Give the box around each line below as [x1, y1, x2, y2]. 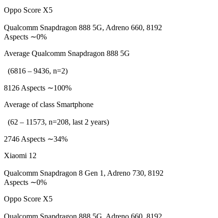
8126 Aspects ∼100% [4, 84, 72, 92]
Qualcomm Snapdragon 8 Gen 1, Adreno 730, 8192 [4, 169, 163, 177]
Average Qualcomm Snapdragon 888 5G [4, 49, 130, 57]
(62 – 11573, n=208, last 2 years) [4, 118, 109, 126]
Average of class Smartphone [4, 100, 93, 109]
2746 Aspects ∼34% [4, 135, 68, 143]
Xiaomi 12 [4, 151, 36, 160]
